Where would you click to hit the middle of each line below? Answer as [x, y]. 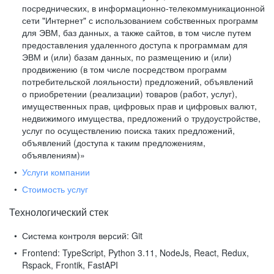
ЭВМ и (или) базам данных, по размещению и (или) [127, 57]
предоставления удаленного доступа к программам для [135, 45]
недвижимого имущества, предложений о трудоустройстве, [141, 118]
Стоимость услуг [55, 189]
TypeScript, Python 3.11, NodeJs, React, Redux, [154, 253]
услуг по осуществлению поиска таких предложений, [128, 130]
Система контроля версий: [76, 235]
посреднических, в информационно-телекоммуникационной [143, 8]
